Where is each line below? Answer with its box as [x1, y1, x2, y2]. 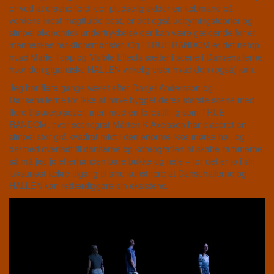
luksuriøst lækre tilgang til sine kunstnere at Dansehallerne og [9, 167, 246, 180]
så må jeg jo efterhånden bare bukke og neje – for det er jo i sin [9, 155, 255, 168]
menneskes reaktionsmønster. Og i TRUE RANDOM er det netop [9, 39, 259, 51]
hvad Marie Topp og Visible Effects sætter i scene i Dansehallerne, [9, 51, 265, 64]
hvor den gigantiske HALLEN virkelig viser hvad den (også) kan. [9, 63, 256, 76]
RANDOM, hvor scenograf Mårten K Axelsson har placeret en [9, 118, 246, 131]
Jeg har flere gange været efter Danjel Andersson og [9, 81, 213, 94]
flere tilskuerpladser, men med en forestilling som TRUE [9, 106, 224, 119]
